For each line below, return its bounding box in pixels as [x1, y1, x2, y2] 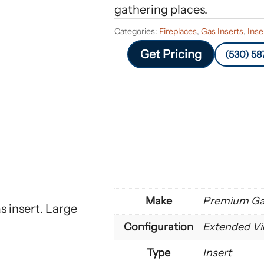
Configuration [124, 220, 194, 234]
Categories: [114, 26, 160, 37]
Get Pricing [140, 47, 202, 62]
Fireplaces [159, 26, 197, 37]
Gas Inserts [201, 26, 244, 37]
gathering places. [114, 2, 208, 17]
